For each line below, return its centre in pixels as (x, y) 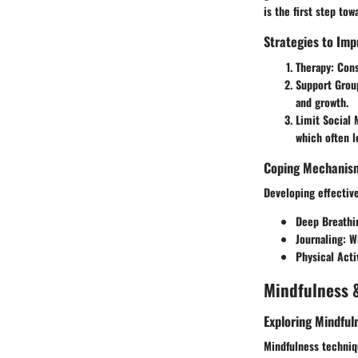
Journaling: (321, 238)
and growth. (322, 101)
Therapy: (315, 66)
